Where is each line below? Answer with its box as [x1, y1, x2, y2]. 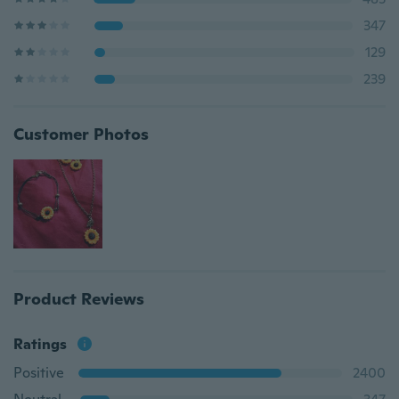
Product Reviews [13, 289, 144, 309]
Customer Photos [13, 124, 149, 144]
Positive [13, 363, 64, 382]
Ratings [13, 335, 67, 354]
